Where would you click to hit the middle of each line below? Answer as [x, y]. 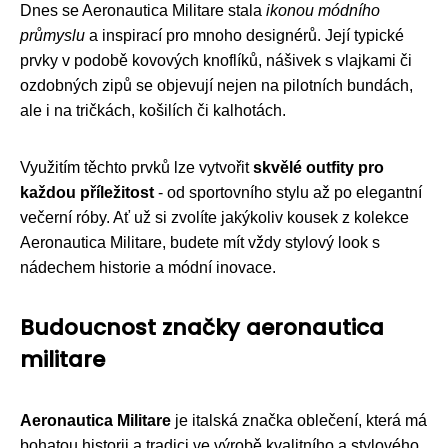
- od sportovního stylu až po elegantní [288, 193]
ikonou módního [323, 11]
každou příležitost [87, 193]
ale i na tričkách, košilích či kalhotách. [153, 111]
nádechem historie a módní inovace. [148, 268]
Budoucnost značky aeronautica [202, 328]
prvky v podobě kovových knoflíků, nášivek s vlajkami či [216, 61]
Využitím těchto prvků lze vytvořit [136, 168]
